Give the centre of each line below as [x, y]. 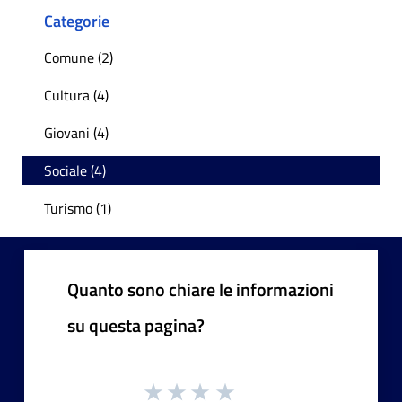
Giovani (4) [76, 132]
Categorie [77, 21]
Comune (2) [79, 57]
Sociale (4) [75, 170]
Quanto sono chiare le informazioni [201, 289]
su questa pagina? [136, 325]
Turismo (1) [78, 208]
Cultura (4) [76, 95]
